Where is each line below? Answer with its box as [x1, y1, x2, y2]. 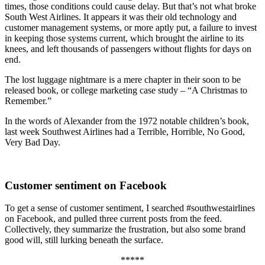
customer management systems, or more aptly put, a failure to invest [5, 22, 257, 33]
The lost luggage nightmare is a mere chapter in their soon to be [5, 74, 241, 85]
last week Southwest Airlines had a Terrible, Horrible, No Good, [5, 126, 245, 137]
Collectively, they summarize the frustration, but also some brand [5, 224, 245, 235]
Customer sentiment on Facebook [5, 179, 167, 192]
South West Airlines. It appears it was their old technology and [5, 11, 237, 22]
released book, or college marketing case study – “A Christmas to [5, 85, 247, 95]
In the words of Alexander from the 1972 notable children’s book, [5, 115, 249, 126]
